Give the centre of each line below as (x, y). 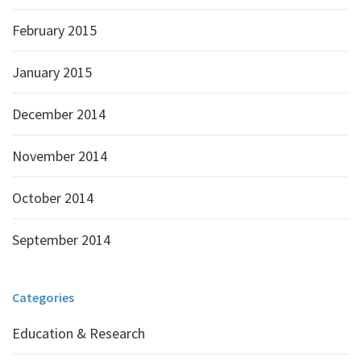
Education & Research (79, 333)
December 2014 (59, 114)
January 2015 (52, 72)
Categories (43, 297)
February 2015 (54, 30)
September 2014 (61, 240)
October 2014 (53, 198)
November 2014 (60, 156)
